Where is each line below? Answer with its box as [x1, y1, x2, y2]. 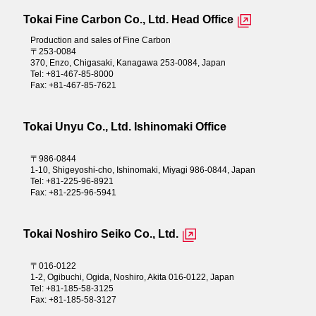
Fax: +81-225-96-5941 [30, 187, 116, 197]
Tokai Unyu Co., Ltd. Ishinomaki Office [23, 120, 226, 133]
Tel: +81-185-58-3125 [30, 283, 114, 293]
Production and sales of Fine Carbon [30, 35, 171, 45]
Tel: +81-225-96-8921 [30, 176, 114, 186]
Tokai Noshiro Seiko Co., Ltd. [23, 227, 178, 240]
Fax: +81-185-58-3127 [30, 294, 116, 305]
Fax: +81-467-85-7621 [30, 80, 116, 90]
